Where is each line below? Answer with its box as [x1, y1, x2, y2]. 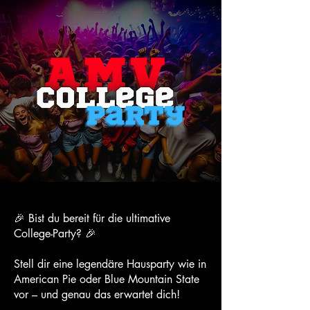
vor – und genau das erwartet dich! [14, 287, 180, 302]
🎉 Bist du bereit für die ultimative [14, 211, 170, 226]
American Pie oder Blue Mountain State [14, 272, 199, 286]
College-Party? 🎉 [14, 226, 96, 241]
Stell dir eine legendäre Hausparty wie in [14, 257, 206, 271]
